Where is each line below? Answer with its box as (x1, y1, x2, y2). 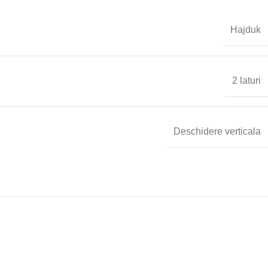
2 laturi (232, 75, 261, 86)
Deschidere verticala (173, 126, 261, 137)
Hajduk (230, 25, 261, 35)
